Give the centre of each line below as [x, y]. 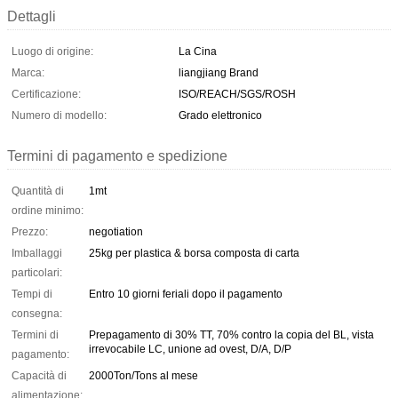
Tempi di [32, 294]
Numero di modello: [59, 115]
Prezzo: [30, 231]
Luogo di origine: [52, 51]
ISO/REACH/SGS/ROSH [237, 94]
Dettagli [32, 16]
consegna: [37, 313]
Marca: [28, 72]
